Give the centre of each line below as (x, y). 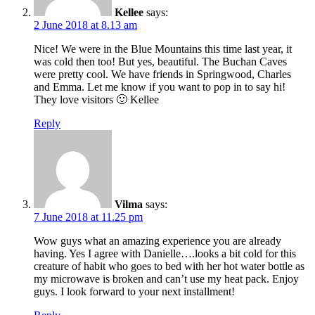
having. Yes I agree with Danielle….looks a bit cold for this (165, 253)
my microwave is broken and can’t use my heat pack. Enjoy (166, 278)
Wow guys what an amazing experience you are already (157, 240)
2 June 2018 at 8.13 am (85, 25)
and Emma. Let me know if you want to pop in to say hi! (160, 86)
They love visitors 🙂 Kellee (96, 99)
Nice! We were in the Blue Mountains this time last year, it (163, 49)
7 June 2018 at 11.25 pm (88, 217)
